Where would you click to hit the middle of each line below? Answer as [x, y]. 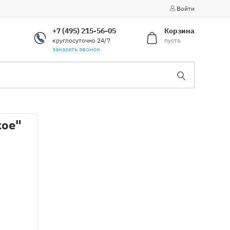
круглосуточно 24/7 [82, 40]
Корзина [179, 31]
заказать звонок [76, 49]
